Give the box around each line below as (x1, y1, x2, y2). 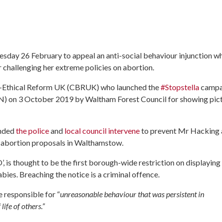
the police (16, 125, 49, 135)
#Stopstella (161, 82, 199, 92)
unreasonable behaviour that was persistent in (60, 189, 204, 199)
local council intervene (64, 125, 140, 135)
